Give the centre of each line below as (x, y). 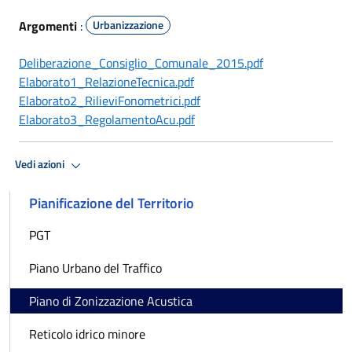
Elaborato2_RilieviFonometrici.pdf (110, 100)
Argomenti (48, 26)
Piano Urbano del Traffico (95, 268)
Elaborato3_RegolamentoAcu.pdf (107, 119)
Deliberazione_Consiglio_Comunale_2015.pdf (141, 62)
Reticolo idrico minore (87, 334)
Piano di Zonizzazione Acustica (111, 301)
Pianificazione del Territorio (112, 203)
